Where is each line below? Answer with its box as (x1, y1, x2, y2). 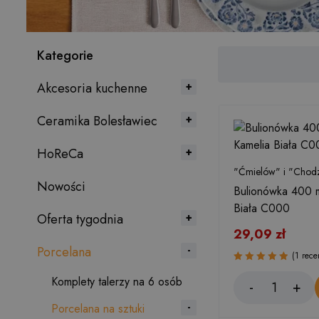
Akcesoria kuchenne (37, 79, 147, 98)
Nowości (37, 177, 85, 196)
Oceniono (234, 268, 278, 280)
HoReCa (37, 145, 83, 163)
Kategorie (37, 46, 93, 65)
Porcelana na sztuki (51, 300, 145, 317)
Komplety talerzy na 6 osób (51, 273, 182, 290)
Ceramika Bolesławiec (37, 112, 157, 130)
